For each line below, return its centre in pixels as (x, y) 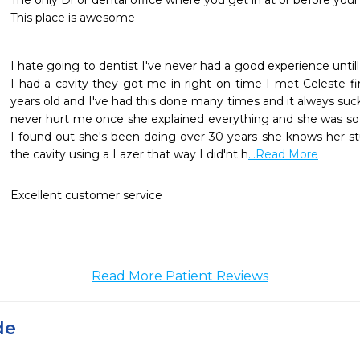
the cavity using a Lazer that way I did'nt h (129, 154)
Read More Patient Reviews (180, 276)
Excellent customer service (86, 195)
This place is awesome (74, 18)
